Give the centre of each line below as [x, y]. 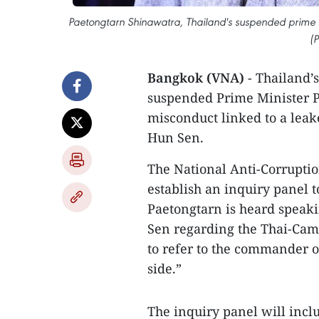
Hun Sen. [176, 137]
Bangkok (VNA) [198, 78]
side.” [164, 268]
